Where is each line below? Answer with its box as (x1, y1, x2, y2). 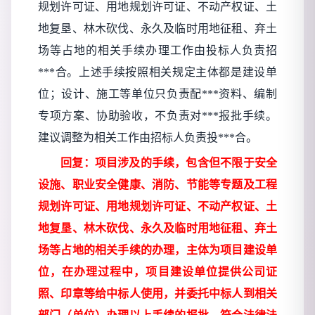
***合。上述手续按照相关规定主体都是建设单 (38, 66, 277, 79)
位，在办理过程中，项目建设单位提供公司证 (38, 266, 277, 278)
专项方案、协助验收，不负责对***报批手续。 (38, 110, 277, 122)
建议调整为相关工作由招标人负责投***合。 (38, 131, 257, 144)
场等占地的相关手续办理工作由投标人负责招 (38, 44, 277, 57)
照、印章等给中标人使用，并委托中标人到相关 (38, 288, 277, 300)
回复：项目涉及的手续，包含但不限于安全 (60, 157, 277, 169)
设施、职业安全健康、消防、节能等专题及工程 (38, 179, 277, 191)
